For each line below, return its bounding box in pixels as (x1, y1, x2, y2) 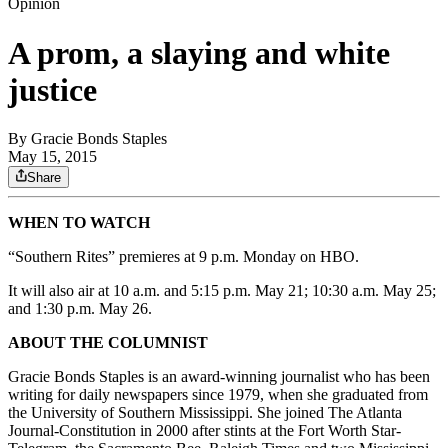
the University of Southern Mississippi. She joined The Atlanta (8, 404, 402, 422)
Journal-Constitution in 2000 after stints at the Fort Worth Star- (8, 422, 401, 440)
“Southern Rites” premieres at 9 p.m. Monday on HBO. (8, 248, 359, 266)
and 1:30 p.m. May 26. (8, 300, 152, 318)
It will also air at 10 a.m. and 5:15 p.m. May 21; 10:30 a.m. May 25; (8, 282, 436, 300)
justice (8, 71, 97, 108)
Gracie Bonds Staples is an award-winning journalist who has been (8, 368, 430, 386)
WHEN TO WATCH (8, 214, 150, 232)
